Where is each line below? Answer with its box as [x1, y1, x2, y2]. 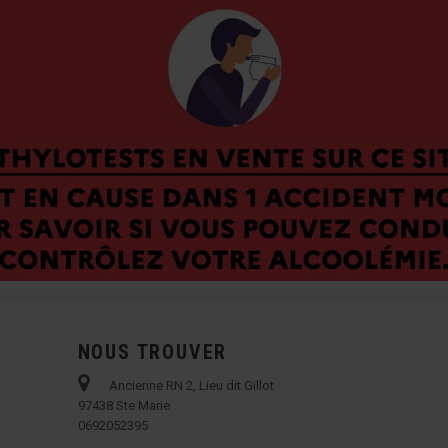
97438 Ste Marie [77, 398, 170, 414]
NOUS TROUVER [77, 340, 228, 365]
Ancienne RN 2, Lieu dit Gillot [108, 378, 274, 394]
